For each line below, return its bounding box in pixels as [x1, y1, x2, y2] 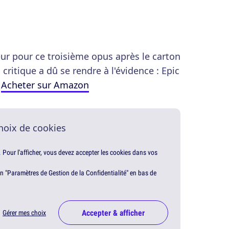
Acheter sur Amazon [1, 79, 89, 91]
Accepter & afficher [82, 207, 145, 219]
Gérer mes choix [3, 208, 46, 218]
